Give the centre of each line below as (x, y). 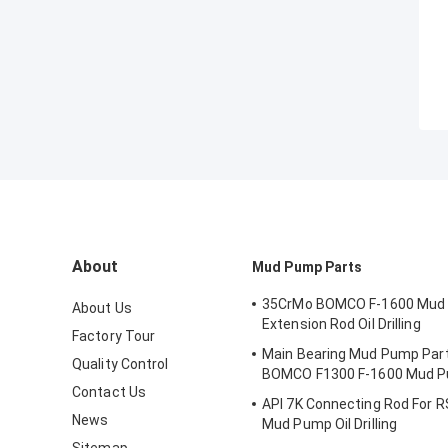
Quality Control (120, 364)
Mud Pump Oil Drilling (330, 424)
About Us (102, 308)
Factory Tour (114, 336)
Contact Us (109, 392)
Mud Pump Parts (307, 267)
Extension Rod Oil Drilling (341, 324)
